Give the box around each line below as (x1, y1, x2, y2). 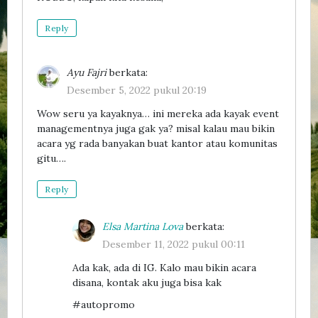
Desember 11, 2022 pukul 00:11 (102, 237, 245, 251)
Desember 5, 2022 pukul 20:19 (67, 83, 207, 97)
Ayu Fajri (67, 65, 106, 79)
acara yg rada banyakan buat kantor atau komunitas (37, 136, 278, 150)
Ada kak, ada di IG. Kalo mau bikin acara (72, 261, 256, 274)
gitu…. (37, 151, 66, 165)
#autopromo (72, 297, 135, 311)
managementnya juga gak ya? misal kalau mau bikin (37, 121, 275, 135)
